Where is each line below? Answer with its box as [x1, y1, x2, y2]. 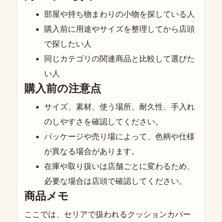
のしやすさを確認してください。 [44, 117, 163, 126]
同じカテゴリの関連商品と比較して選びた [44, 55, 195, 63]
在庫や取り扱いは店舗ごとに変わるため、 [44, 162, 195, 171]
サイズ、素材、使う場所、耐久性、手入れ [44, 103, 195, 111]
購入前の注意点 [24, 82, 101, 95]
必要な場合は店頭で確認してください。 [44, 177, 187, 186]
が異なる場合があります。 [44, 147, 139, 156]
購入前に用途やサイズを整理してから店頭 [44, 25, 195, 34]
